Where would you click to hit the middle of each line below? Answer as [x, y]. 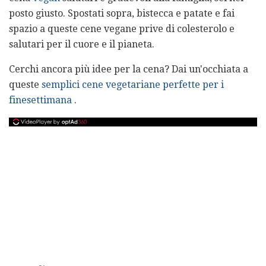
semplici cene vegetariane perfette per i [133, 84]
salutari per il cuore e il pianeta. [82, 44]
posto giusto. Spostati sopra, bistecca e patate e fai [122, 13]
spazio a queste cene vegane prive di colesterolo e [122, 28]
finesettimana [40, 100]
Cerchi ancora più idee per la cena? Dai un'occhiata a [129, 69]
